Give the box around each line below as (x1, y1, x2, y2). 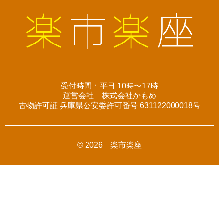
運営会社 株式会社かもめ (63, 91, 156, 100)
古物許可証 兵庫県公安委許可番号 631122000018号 (19, 101, 200, 109)
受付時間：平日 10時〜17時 (61, 81, 158, 90)
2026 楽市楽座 (85, 140, 142, 149)
